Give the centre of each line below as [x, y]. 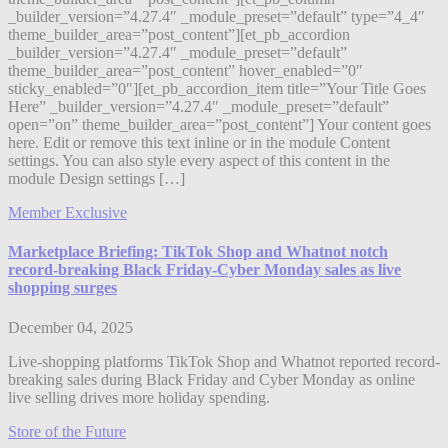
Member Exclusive [67, 213]
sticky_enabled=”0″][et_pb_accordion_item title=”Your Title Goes [217, 89]
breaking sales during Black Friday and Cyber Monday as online [211, 379]
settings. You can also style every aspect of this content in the [199, 161]
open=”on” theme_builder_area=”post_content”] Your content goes [219, 125]
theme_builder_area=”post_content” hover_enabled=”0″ [185, 71]
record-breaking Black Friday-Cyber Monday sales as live [204, 270]
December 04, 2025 [70, 327]
